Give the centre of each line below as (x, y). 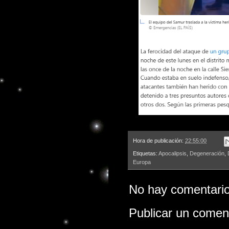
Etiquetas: (146, 153)
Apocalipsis (173, 153)
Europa (142, 162)
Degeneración (207, 153)
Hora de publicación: (159, 141)
